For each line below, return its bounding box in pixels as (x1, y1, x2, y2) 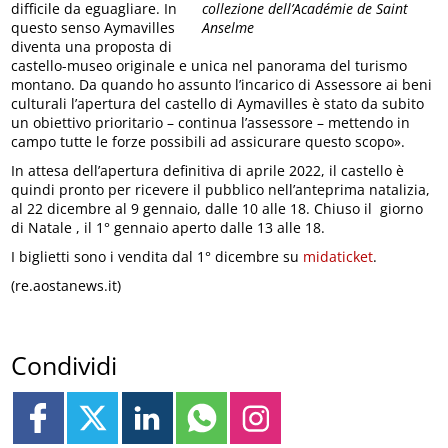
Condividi (11, 348, 118, 383)
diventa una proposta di (11, 37, 173, 56)
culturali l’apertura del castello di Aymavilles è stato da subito (11, 94, 425, 113)
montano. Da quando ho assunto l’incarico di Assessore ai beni (11, 75, 433, 94)
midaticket (299, 247, 374, 266)
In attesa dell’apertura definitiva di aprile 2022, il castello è (11, 161, 405, 180)
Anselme (201, 18, 254, 38)
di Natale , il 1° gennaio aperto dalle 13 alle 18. (11, 218, 326, 237)
